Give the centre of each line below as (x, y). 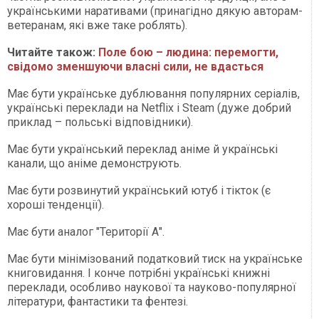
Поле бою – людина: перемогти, (188, 52)
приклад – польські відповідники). (100, 122)
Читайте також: (53, 52)
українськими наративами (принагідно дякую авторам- (155, 11)
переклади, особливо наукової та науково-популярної (152, 287)
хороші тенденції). (56, 204)
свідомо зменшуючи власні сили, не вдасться (135, 66)
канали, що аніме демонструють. (94, 163)
